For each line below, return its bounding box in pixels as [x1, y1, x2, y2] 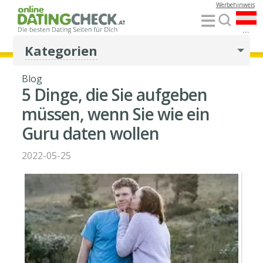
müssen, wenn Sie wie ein [22, 103, 210, 125]
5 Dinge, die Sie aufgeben [22, 83, 208, 106]
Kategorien [25, 42, 98, 59]
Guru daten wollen [22, 122, 160, 144]
